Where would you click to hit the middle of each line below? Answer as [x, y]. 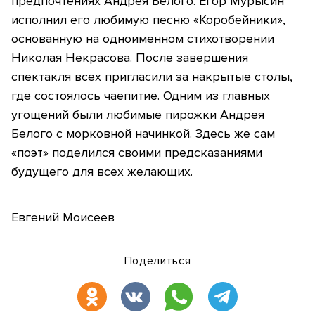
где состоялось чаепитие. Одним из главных [141, 96]
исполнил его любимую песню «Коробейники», [148, 20]
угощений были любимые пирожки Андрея [138, 115]
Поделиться [157, 261]
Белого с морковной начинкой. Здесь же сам [143, 134]
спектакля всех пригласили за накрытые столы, [152, 77]
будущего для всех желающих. [102, 172]
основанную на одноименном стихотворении [143, 39]
